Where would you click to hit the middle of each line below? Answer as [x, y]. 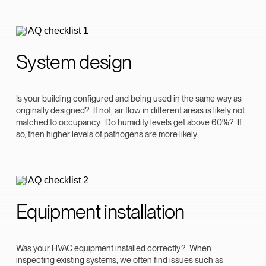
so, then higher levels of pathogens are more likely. [107, 134]
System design [74, 62]
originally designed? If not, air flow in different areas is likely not [130, 110]
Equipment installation [100, 212]
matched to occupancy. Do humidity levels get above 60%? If [129, 122]
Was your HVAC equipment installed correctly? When [114, 248]
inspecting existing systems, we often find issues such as [120, 259]
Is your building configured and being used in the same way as [129, 98]
